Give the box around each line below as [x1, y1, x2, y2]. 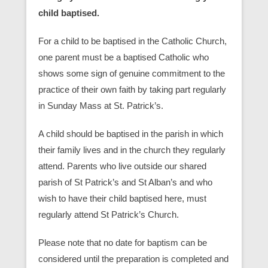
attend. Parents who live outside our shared [38, 160, 206, 171]
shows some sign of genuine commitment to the [38, 68, 225, 78]
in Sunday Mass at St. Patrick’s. [38, 100, 163, 111]
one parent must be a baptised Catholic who [38, 51, 209, 62]
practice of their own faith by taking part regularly [38, 84, 226, 95]
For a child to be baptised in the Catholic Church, [38, 35, 227, 46]
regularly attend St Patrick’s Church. [38, 209, 179, 220]
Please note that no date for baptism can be [38, 237, 207, 248]
